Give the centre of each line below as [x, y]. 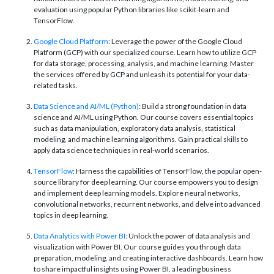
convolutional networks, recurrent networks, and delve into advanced [147, 204]
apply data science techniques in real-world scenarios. [121, 150]
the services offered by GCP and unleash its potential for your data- [142, 75]
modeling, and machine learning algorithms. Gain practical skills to [141, 139]
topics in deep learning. [71, 215]
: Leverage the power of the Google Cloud [175, 42]
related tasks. [56, 86]
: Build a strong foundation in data [193, 106]
